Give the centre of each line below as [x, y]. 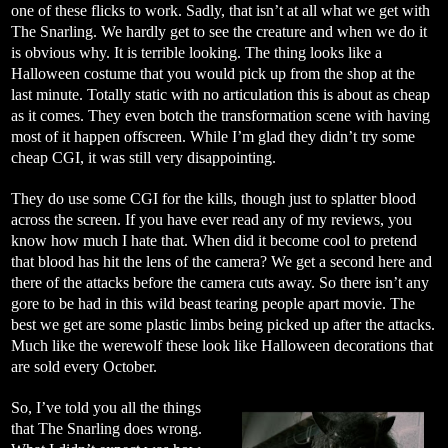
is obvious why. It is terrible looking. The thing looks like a [196, 52]
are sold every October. [84, 366]
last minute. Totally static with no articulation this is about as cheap [220, 94]
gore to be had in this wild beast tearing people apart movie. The [213, 303]
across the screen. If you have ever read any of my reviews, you [211, 219]
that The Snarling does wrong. [106, 428]
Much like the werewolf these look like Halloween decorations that [222, 345]
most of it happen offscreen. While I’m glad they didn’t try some [213, 136]
